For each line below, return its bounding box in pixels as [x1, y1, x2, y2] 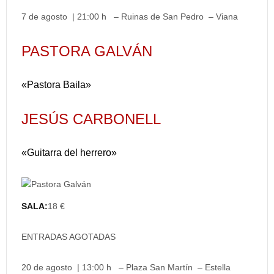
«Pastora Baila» [21, 80, 91, 90]
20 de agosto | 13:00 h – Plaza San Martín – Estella [21, 262, 231, 272]
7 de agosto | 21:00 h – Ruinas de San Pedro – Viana [21, 12, 238, 21]
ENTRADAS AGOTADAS [21, 232, 116, 242]
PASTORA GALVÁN [21, 43, 152, 59]
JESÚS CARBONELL [21, 111, 161, 127]
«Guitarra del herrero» [21, 147, 117, 158]
